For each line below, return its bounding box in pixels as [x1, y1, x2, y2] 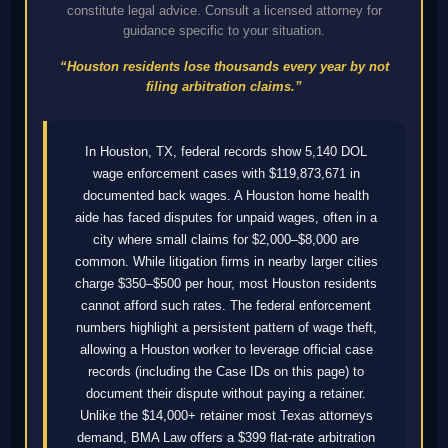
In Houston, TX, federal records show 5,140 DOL [85, 144, 367, 160]
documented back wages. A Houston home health [83, 188, 369, 204]
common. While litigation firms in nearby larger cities [74, 254, 378, 270]
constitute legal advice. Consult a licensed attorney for [66, 3, 382, 19]
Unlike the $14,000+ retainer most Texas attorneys [79, 408, 373, 424]
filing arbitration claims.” [146, 79, 302, 95]
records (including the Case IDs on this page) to [88, 364, 364, 380]
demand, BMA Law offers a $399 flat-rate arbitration [77, 430, 375, 446]
